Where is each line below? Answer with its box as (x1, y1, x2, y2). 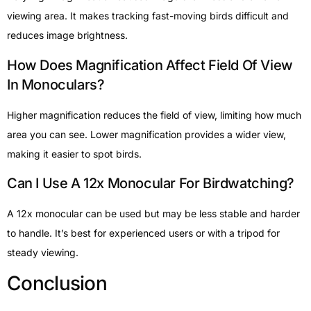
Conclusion (7, 271, 107, 296)
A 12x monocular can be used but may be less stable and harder (7, 208, 300, 219)
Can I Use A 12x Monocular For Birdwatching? (7, 175, 294, 192)
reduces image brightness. (7, 29, 128, 42)
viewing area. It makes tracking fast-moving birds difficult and (7, 10, 289, 22)
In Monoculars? (7, 76, 105, 93)
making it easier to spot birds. (7, 147, 142, 160)
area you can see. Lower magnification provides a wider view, (7, 128, 286, 140)
